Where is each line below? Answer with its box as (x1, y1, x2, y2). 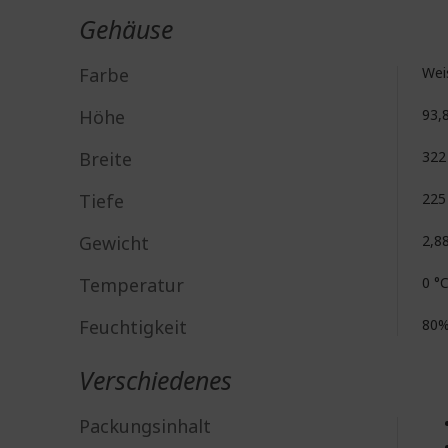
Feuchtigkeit (79, 315, 187, 339)
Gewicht (79, 231, 149, 255)
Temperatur (79, 273, 184, 297)
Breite (79, 147, 132, 171)
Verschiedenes (79, 363, 232, 397)
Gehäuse (79, 12, 173, 46)
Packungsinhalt (79, 414, 211, 438)
